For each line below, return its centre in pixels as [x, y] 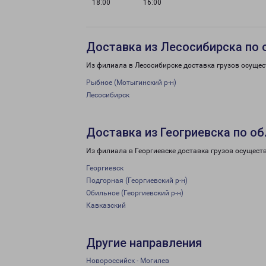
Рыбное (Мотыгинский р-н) [131, 83]
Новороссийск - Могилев [128, 261]
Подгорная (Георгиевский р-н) [137, 180]
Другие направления [144, 243]
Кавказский [106, 205]
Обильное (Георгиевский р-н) [135, 193]
